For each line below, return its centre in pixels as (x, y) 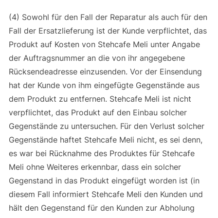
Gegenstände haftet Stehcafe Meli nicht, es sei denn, (105, 139)
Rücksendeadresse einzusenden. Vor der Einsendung (105, 71)
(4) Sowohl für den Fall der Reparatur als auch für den (108, 17)
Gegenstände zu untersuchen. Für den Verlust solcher (106, 126)
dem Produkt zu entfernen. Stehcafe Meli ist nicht (100, 99)
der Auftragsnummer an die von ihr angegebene (97, 58)
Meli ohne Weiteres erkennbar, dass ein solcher (95, 167)
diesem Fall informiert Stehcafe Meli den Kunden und (106, 194)
